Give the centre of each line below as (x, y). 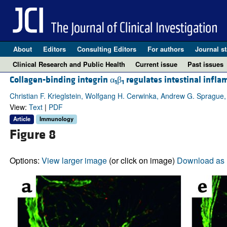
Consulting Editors (106, 49)
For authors (165, 49)
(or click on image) (142, 160)
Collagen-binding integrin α (62, 80)
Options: (25, 160)
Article (22, 119)
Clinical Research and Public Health (69, 64)
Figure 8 (32, 135)
